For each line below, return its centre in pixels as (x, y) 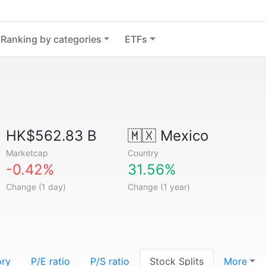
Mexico (182, 136)
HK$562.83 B (52, 136)
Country (143, 153)
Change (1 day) (36, 187)
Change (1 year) (159, 187)
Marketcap (27, 153)
